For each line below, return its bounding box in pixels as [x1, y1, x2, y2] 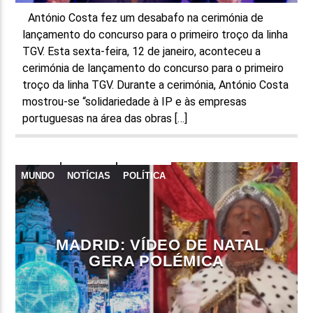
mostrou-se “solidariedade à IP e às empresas [22, 94, 247, 108]
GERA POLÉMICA [89, 252, 224, 270]
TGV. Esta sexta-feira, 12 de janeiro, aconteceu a [22, 44, 261, 58]
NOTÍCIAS [67, 170, 111, 181]
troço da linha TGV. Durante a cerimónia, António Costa [22, 78, 289, 92]
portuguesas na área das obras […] [22, 111, 188, 125]
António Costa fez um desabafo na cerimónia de [22, 10, 264, 24]
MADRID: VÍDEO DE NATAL [56, 235, 264, 254]
